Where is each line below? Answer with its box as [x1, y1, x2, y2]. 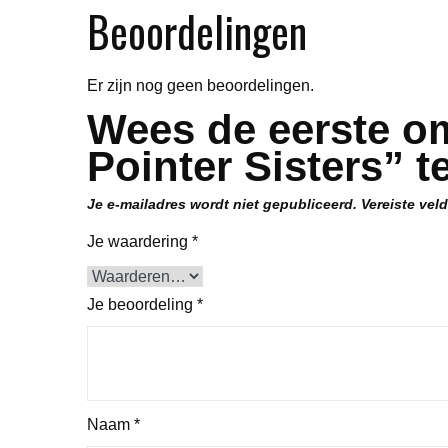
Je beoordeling [87, 295, 197, 313]
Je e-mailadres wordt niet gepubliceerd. [87, 195, 357, 212]
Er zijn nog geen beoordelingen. [87, 76, 314, 94]
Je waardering [87, 232, 192, 250]
